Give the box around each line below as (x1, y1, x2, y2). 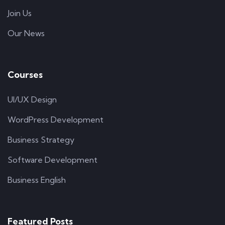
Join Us (8, 8, 32, 18)
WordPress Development (8, 115, 103, 125)
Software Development (8, 155, 97, 165)
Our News (8, 28, 45, 38)
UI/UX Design (8, 94, 57, 104)
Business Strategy (8, 135, 74, 145)
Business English (8, 175, 66, 185)
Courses (8, 69, 43, 80)
